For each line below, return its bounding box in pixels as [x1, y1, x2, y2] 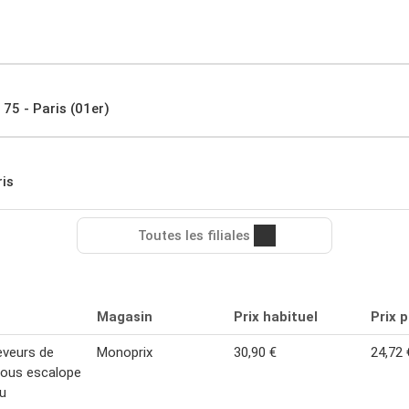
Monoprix [97, 343, 152, 361]
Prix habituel [234, 308, 318, 325]
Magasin [97, 308, 152, 325]
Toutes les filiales [137, 226, 250, 244]
